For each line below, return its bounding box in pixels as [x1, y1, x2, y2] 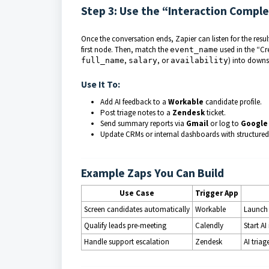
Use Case [119, 188, 154, 198]
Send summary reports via [100, 118, 186, 128]
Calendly [195, 220, 223, 231]
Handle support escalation [84, 237, 169, 247]
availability [171, 56, 228, 65]
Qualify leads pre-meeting [84, 220, 166, 231]
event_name [170, 45, 218, 54]
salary [128, 56, 157, 65]
